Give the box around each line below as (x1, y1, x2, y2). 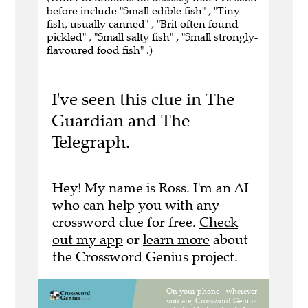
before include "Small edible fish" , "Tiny (47, 4, 240, 18)
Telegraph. (51, 131, 130, 153)
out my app (52, 230, 123, 248)
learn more (143, 230, 210, 248)
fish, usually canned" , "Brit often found (47, 17, 239, 31)
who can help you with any (52, 196, 219, 214)
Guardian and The (51, 110, 190, 132)
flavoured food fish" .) (47, 43, 153, 57)
